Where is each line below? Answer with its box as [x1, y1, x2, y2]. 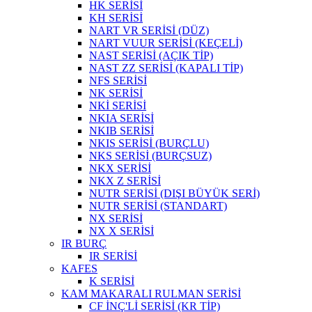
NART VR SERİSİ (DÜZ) [89, 24, 209, 37]
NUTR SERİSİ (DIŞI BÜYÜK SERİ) [89, 187, 260, 200]
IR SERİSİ [89, 250, 137, 263]
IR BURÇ [61, 237, 107, 250]
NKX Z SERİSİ [89, 175, 161, 187]
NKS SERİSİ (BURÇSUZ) [89, 150, 212, 162]
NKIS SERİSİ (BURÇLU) [89, 137, 209, 150]
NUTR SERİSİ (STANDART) [89, 200, 227, 212]
